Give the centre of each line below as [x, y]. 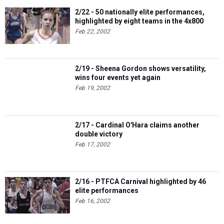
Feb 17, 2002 [92, 144]
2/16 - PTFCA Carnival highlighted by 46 [140, 181]
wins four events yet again [118, 77]
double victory [99, 134]
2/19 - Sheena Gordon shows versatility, [140, 68]
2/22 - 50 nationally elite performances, [140, 12]
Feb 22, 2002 [92, 31]
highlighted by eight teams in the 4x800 [139, 21]
